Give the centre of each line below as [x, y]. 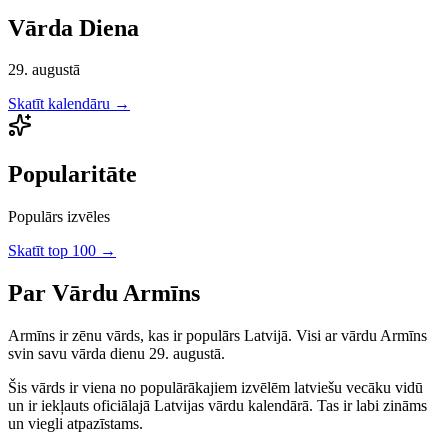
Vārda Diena [73, 27]
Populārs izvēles [59, 217]
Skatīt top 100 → [62, 251]
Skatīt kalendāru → [69, 104]
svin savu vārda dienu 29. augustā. [116, 354]
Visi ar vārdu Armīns [359, 336]
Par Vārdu [65, 293]
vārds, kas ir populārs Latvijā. [197, 336]
